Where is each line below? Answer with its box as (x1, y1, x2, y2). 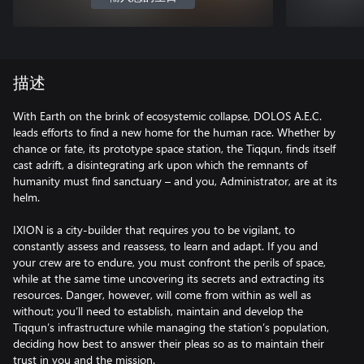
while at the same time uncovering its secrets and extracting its (13, 271, 324, 286)
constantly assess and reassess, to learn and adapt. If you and (13, 238, 318, 253)
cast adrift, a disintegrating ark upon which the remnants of (13, 157, 307, 172)
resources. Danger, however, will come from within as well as (13, 287, 311, 302)
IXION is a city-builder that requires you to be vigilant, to (13, 222, 295, 237)
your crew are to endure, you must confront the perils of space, (13, 254, 326, 270)
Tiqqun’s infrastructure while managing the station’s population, (13, 319, 329, 335)
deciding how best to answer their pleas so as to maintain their (13, 336, 324, 351)
